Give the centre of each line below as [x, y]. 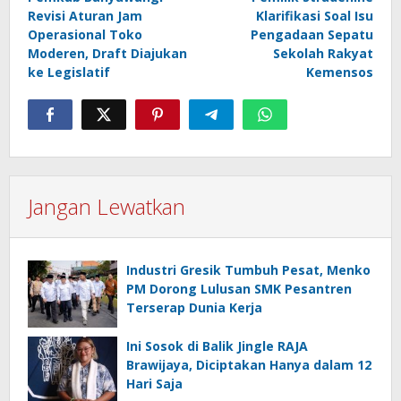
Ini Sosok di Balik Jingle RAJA [217, 346]
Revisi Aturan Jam [85, 15]
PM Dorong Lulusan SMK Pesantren [239, 288]
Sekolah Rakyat [323, 53]
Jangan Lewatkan [107, 206]
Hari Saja [154, 383]
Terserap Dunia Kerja [194, 307]
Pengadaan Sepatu [312, 34]
